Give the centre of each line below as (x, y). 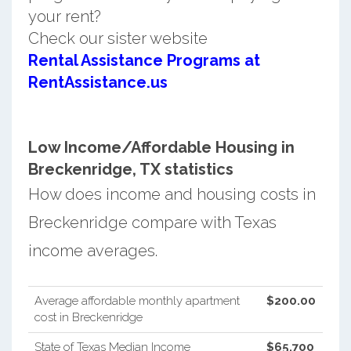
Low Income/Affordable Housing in (161, 147)
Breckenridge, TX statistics (130, 169)
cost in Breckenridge (88, 317)
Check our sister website (118, 38)
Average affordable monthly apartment (137, 300)
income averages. (92, 250)
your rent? (64, 16)
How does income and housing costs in (172, 194)
